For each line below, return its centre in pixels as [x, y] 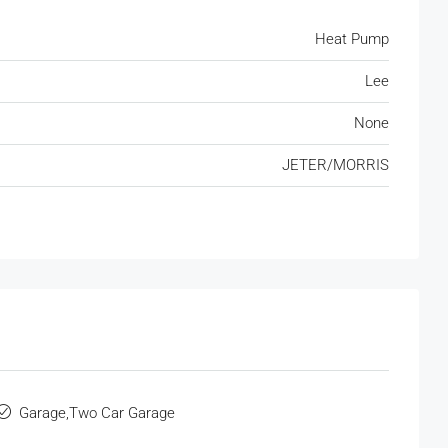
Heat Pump [352, 39]
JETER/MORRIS [335, 165]
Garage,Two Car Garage [97, 413]
